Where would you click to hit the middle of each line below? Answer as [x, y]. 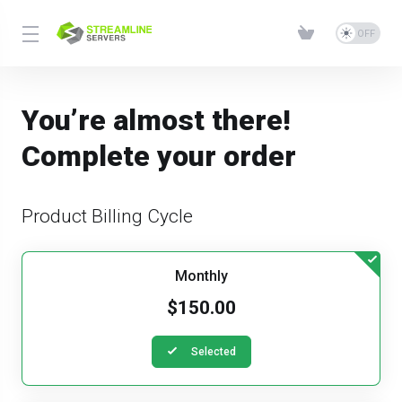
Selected [213, 352]
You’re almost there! [156, 120]
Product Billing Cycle [107, 216]
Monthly [201, 276]
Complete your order [159, 156]
